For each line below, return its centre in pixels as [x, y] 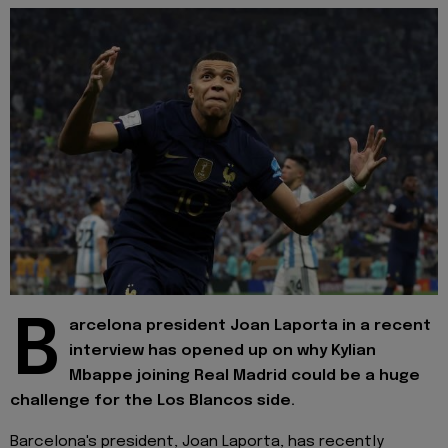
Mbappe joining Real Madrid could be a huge [244, 376]
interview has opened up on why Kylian [222, 351]
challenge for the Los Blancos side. [152, 401]
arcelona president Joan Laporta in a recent [250, 326]
